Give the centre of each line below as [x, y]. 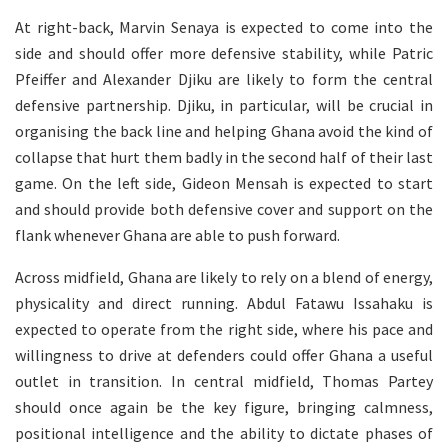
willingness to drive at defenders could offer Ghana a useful [224, 354]
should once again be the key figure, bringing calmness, [224, 406]
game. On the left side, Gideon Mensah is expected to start [224, 182]
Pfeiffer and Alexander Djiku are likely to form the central [224, 78]
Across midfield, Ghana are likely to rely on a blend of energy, [224, 276]
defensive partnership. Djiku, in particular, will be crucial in [224, 104]
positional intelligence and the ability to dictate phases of [224, 432]
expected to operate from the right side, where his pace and [224, 328]
